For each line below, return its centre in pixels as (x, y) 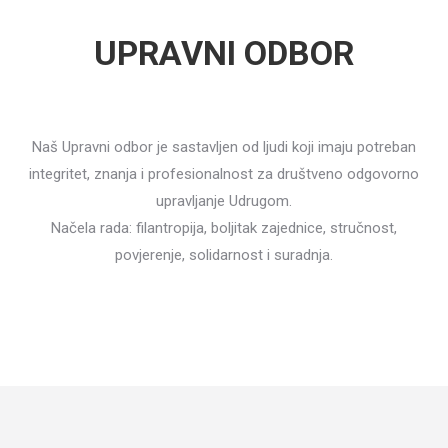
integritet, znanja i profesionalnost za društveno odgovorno (224, 174)
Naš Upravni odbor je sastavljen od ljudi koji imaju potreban (224, 147)
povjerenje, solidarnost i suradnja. (224, 255)
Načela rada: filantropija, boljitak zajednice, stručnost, (224, 228)
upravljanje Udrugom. (224, 201)
